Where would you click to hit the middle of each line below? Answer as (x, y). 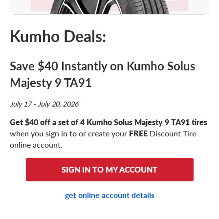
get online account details (109, 195)
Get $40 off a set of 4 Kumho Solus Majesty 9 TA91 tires (109, 122)
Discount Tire (172, 133)
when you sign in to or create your (69, 133)
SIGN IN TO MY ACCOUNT (109, 169)
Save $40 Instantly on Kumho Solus (103, 66)
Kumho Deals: (58, 36)
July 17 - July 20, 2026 (44, 103)
